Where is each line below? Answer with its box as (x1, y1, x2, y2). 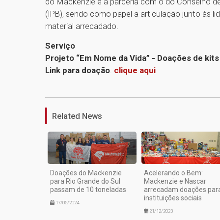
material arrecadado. (45, 21, 118, 31)
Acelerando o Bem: (143, 168, 203, 177)
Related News (52, 111, 102, 121)
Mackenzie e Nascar (143, 177, 206, 185)
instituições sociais (143, 193, 202, 202)
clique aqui (114, 65, 156, 76)
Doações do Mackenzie (50, 168, 122, 177)
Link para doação (45, 65, 110, 76)
